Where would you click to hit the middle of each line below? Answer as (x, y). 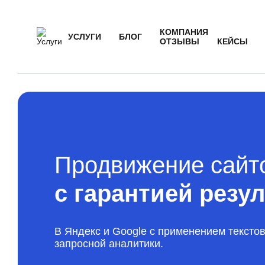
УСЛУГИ (85, 37)
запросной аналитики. (109, 244)
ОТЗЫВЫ (180, 41)
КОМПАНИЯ (184, 32)
